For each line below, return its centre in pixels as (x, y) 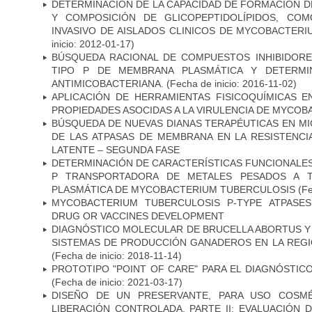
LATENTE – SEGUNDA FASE (116, 149)
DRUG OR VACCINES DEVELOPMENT (138, 216)
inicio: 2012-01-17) (93, 44)
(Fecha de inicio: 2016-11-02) (230, 83)
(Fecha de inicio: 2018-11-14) (117, 255)
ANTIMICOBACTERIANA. (108, 83)
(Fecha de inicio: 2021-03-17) (117, 282)
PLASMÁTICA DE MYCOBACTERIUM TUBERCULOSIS (173, 189)
